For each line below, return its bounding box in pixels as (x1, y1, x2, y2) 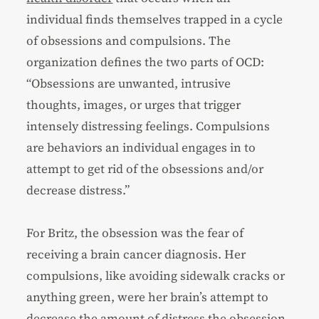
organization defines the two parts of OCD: (26, 53, 265, 70)
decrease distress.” (26, 181, 130, 199)
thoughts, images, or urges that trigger (26, 95, 241, 113)
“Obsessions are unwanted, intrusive (26, 74, 231, 92)
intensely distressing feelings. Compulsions (26, 117, 271, 135)
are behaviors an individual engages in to (26, 138, 256, 156)
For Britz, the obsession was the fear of (26, 224, 244, 241)
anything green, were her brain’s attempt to (26, 288, 269, 305)
